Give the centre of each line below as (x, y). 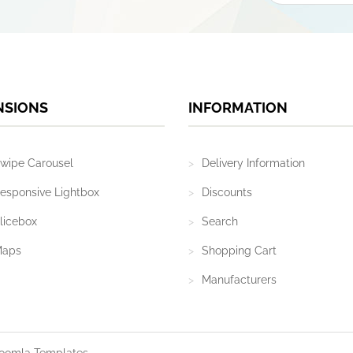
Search (220, 221)
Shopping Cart (239, 251)
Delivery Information (253, 163)
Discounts (227, 192)
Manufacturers (239, 280)
